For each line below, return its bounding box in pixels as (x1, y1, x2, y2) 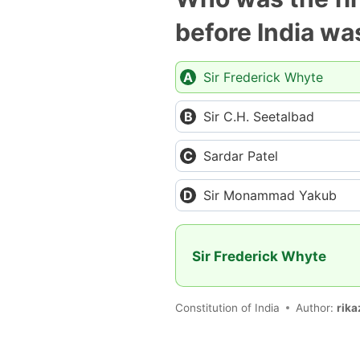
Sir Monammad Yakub (203, 187, 337, 203)
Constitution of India (175, 301, 280, 314)
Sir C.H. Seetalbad (203, 108, 314, 125)
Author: (296, 301, 337, 314)
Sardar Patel (203, 148, 278, 164)
